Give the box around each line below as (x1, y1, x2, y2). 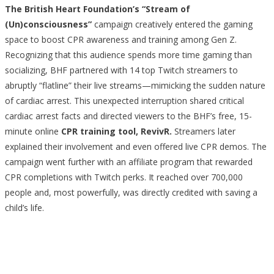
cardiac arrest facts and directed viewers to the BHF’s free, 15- (5, 110, 252, 122)
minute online (5, 125, 61, 137)
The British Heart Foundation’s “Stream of (5, 3, 190, 15)
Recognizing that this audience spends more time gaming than (5, 49, 252, 61)
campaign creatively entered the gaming (92, 18, 253, 30)
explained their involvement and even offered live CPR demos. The (5, 141, 267, 152)
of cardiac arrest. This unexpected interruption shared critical (5, 95, 244, 106)
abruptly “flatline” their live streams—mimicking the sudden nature (5, 80, 265, 91)
